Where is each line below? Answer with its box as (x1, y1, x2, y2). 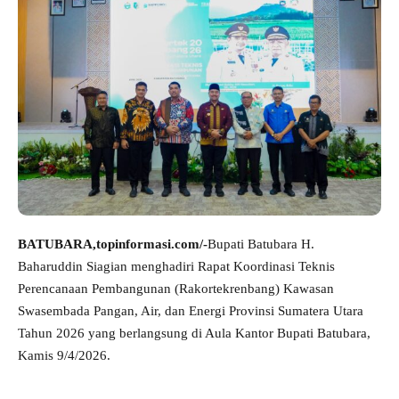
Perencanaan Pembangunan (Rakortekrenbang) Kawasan (18, 281, 334, 296)
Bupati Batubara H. (208, 237, 314, 251)
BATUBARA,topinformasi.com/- (18, 237, 208, 251)
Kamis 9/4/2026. (18, 348, 110, 362)
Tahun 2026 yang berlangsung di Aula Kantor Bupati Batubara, (18, 326, 370, 340)
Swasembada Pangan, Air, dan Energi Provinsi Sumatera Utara (18, 304, 363, 318)
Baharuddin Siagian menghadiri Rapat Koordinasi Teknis (18, 259, 335, 273)
